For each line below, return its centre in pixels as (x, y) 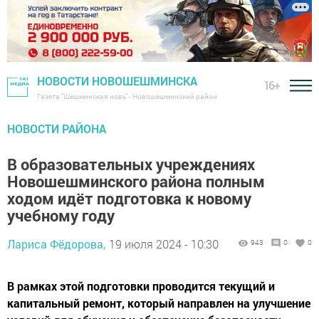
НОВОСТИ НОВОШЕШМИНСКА (117, 81)
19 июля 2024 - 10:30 (164, 244)
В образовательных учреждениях (131, 164)
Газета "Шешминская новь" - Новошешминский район (127, 97)
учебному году (61, 216)
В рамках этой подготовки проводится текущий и (141, 286)
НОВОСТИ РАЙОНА (57, 129)
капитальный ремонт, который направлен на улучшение (159, 303)
